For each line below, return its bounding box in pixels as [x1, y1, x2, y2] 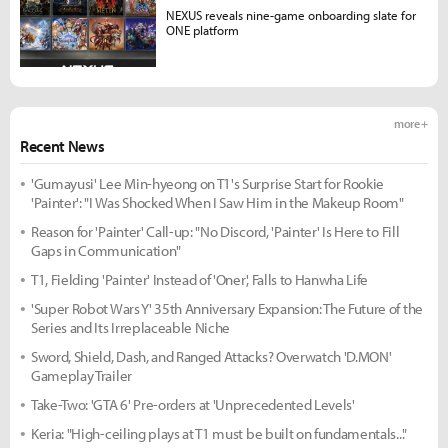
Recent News [20, 135, 105, 156]
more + [393, 115, 428, 131]
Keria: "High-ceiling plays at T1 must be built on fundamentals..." [31, 423, 407, 443]
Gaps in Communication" [31, 240, 181, 260]
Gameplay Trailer [31, 365, 132, 385]
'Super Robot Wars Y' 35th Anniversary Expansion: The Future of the [31, 298, 423, 318]
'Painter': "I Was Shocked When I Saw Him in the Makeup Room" [31, 192, 404, 212]
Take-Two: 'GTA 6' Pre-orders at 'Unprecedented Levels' [31, 394, 355, 414]
